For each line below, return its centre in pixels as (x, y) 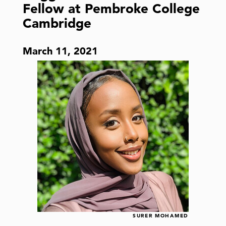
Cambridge (57, 23)
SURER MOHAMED (160, 216)
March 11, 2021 (60, 51)
